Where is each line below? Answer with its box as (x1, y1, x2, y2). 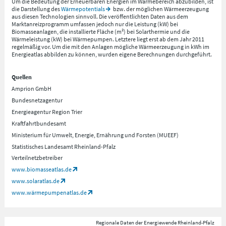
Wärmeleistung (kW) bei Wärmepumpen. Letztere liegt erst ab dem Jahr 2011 (12, 35, 205, 43)
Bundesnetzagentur (12, 96, 63, 104)
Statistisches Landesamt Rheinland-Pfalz (12, 142, 116, 150)
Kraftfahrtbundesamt (12, 119, 67, 127)
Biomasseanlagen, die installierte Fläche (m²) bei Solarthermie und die (12, 27, 190, 35)
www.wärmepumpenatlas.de (12, 189, 87, 197)
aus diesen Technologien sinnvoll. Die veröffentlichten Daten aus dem (12, 12, 189, 20)
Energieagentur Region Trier (12, 107, 83, 116)
